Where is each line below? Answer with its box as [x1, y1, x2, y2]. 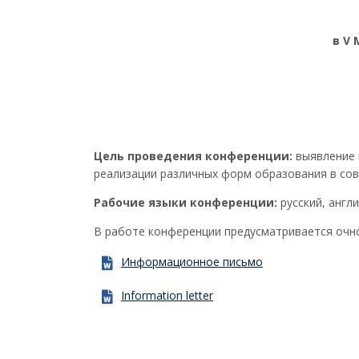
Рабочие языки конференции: [94, 194, 280, 210]
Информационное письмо [121, 253, 263, 269]
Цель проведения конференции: [94, 147, 292, 163]
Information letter [121, 287, 213, 303]
